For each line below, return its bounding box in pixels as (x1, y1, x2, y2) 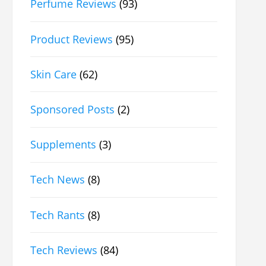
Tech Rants (30, 207, 85, 222)
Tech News (30, 172, 85, 187)
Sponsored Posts (30, 102, 115, 116)
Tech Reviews (30, 242, 98, 257)
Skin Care (30, 66, 77, 81)
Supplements (30, 137, 97, 152)
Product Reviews (30, 31, 113, 46)
